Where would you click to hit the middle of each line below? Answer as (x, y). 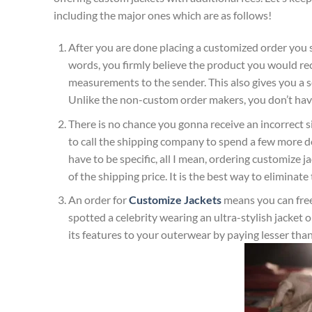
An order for (98, 200)
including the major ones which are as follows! (163, 15)
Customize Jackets (175, 200)
